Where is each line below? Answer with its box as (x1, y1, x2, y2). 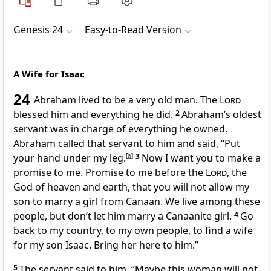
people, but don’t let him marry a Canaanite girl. (13, 209, 232, 223)
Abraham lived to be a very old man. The (34, 93, 220, 107)
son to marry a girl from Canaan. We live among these (13, 195, 260, 209)
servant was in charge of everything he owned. (13, 122, 227, 136)
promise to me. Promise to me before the (13, 166, 206, 180)
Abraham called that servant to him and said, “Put (13, 137, 240, 151)
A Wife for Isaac (13, 68, 85, 80)
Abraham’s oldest (181, 108, 261, 122)
